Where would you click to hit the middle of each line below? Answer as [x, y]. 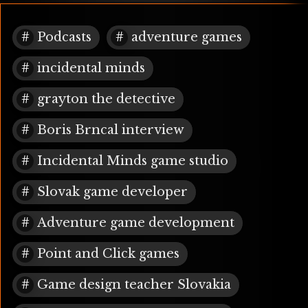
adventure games [187, 37]
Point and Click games [108, 254]
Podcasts [64, 37]
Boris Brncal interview [111, 130]
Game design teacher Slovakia [134, 285]
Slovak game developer [112, 192]
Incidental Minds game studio [133, 161]
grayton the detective [106, 99]
